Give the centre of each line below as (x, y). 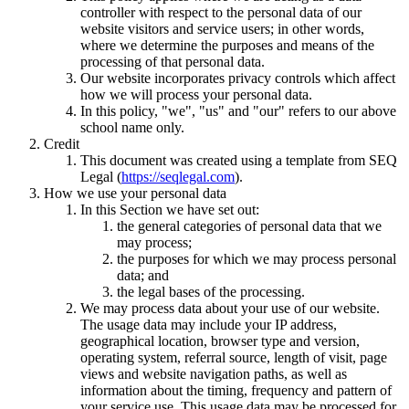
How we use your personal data (135, 194)
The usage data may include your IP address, (209, 325)
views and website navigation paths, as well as (214, 374)
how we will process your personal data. (196, 95)
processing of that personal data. (173, 62)
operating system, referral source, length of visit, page (234, 358)
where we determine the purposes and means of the (227, 46)
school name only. (132, 128)
